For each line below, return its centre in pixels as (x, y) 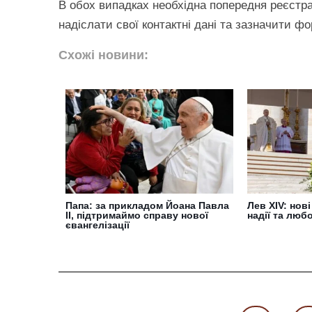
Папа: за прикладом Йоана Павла (147, 206)
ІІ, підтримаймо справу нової (137, 216)
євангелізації (97, 225)
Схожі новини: (103, 55)
